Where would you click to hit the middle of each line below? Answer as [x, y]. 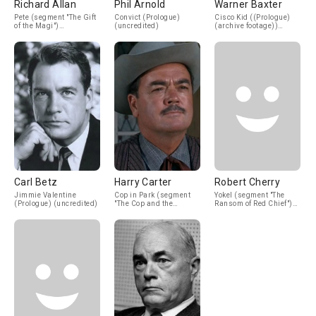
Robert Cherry [248, 182]
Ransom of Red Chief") [254, 203]
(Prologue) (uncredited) [56, 203]
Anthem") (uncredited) [154, 212]
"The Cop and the [144, 203]
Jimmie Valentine [45, 195]
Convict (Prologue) [147, 17]
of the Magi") [37, 26]
